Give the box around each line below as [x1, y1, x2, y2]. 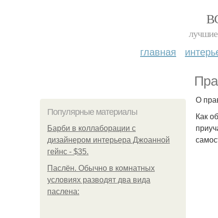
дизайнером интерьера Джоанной [47, 136, 170, 144]
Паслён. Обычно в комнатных [47, 164, 155, 172]
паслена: [47, 187, 79, 196]
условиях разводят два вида [47, 176, 150, 184]
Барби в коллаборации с [47, 124, 136, 132]
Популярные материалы [47, 107, 137, 117]
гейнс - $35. [47, 147, 89, 156]
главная [140, 44, 176, 58]
